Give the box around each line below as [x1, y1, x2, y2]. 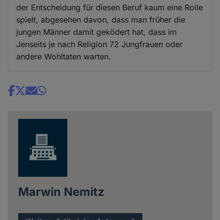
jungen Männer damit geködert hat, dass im [16, 27, 177, 37]
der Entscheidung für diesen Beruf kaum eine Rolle [16, 2, 203, 13]
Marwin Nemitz [18, 185, 105, 199]
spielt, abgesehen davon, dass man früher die [16, 15, 186, 25]
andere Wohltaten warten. [16, 52, 111, 62]
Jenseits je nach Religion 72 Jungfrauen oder [16, 39, 183, 50]
